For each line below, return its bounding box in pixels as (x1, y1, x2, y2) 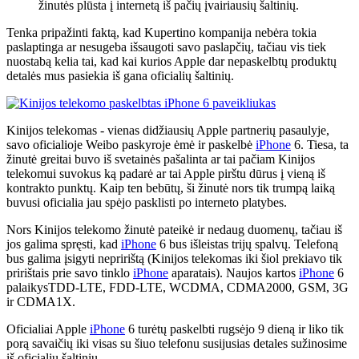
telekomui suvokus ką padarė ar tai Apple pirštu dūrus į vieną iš (6, 167, 325, 181)
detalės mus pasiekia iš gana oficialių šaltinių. (6, 69, 234, 83)
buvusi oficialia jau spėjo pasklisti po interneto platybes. (6, 196, 287, 210)
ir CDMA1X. (6, 295, 75, 309)
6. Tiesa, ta (291, 138, 349, 152)
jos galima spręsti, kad (6, 237, 121, 252)
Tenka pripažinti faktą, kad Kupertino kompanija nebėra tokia (6, 26, 317, 40)
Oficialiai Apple (6, 322, 90, 337)
